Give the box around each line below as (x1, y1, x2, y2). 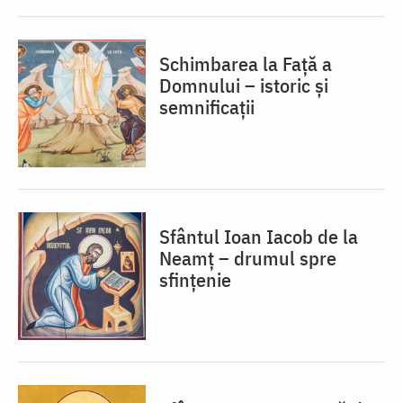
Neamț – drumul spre (159, 245, 336, 272)
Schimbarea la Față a (159, 50, 332, 77)
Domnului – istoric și (159, 72, 328, 99)
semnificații (159, 94, 255, 121)
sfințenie (159, 266, 231, 293)
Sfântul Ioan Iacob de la (159, 223, 358, 250)
